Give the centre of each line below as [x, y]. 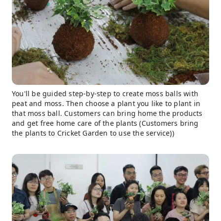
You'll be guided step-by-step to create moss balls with [105, 93]
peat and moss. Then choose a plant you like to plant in [106, 103]
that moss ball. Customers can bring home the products [107, 113]
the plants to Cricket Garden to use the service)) [93, 133]
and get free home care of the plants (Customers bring [105, 123]
